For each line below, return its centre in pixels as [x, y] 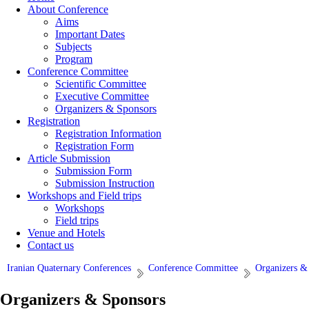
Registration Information [108, 133]
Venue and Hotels [66, 233]
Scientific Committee [101, 84]
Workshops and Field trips [84, 196]
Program [74, 59]
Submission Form [93, 171]
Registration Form [94, 146]
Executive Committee [102, 96]
